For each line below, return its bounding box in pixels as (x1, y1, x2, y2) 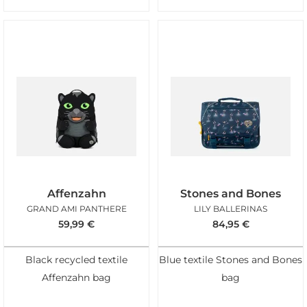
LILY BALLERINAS (194, 203, 267, 214)
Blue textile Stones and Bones (159, 254, 302, 265)
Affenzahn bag (42, 271, 111, 283)
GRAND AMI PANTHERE (26, 203, 127, 214)
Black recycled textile (25, 254, 127, 265)
